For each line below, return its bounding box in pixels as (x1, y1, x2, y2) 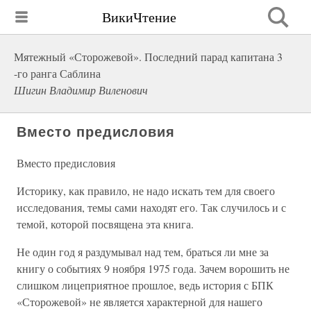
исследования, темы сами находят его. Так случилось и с (17, 200, 286, 215)
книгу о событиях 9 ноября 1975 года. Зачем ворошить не (17, 261, 289, 276)
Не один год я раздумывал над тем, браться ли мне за (17, 244, 269, 259)
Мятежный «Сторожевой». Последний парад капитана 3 (14, 49, 283, 64)
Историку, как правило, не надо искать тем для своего (17, 183, 275, 198)
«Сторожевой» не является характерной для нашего (17, 294, 262, 309)
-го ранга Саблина (14, 66, 101, 81)
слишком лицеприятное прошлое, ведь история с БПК (17, 278, 274, 292)
